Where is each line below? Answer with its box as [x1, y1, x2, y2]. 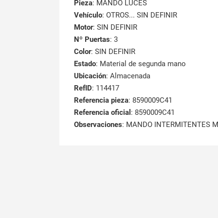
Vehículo [74, 10, 102, 19]
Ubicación [74, 71, 106, 80]
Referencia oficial [74, 108, 131, 117]
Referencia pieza [74, 95, 128, 105]
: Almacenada [106, 71, 150, 80]
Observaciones [74, 120, 122, 129]
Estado [74, 59, 96, 68]
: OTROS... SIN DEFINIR [102, 10, 177, 19]
